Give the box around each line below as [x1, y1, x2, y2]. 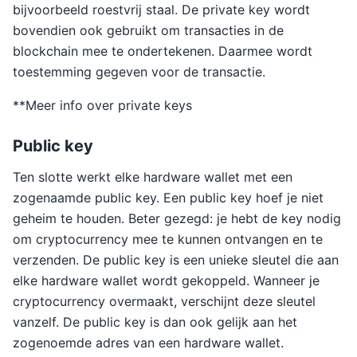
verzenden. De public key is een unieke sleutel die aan [13, 252, 339, 268]
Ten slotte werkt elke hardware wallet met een [13, 169, 292, 185]
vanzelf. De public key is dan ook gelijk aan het [13, 314, 297, 330]
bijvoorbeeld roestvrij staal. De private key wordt [13, 2, 310, 18]
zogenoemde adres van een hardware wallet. [13, 335, 284, 351]
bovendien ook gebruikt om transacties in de [13, 22, 284, 38]
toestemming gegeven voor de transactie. [13, 64, 265, 80]
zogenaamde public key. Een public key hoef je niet [13, 190, 324, 206]
